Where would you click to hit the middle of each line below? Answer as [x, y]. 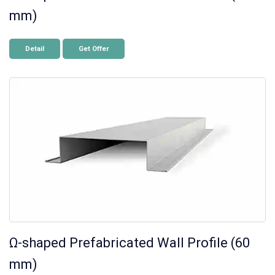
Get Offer [94, 49]
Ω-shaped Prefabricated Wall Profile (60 [130, 243]
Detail [35, 49]
